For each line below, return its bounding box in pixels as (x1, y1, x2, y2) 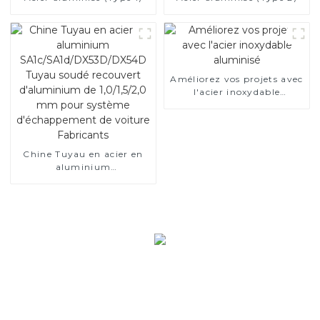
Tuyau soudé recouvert (26, 186, 140, 198)
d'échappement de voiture (18, 225, 149, 236)
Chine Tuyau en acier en (23, 148, 144, 159)
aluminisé (212, 99, 261, 110)
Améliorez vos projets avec (170, 73, 304, 84)
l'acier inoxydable (193, 86, 281, 97)
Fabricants (56, 238, 110, 249)
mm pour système (38, 212, 129, 224)
